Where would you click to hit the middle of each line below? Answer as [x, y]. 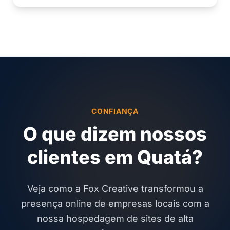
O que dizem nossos [115, 134]
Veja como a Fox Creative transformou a [115, 189]
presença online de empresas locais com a [115, 204]
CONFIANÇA [115, 111]
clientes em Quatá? [115, 157]
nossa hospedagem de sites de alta [115, 218]
